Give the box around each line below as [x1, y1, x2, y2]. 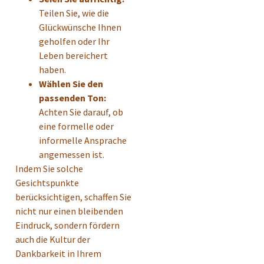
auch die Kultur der [15, 233, 90, 246]
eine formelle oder [39, 120, 114, 133]
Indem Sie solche [15, 163, 83, 175]
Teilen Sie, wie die [39, 7, 109, 19]
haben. [39, 64, 66, 76]
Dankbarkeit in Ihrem [15, 247, 101, 260]
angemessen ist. [39, 148, 104, 161]
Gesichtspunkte [15, 177, 79, 189]
